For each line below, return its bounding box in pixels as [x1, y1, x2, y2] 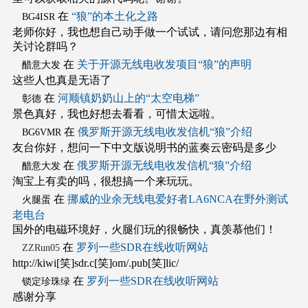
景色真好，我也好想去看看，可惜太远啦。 [12, 108, 221, 120]
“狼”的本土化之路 [71, 10, 158, 23]
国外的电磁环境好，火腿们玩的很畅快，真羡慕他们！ [12, 223, 276, 236]
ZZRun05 [21, 243, 60, 254]
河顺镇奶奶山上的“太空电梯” [57, 92, 199, 104]
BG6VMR [21, 127, 61, 138]
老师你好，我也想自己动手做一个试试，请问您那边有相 [12, 26, 287, 38]
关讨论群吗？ [12, 41, 78, 53]
